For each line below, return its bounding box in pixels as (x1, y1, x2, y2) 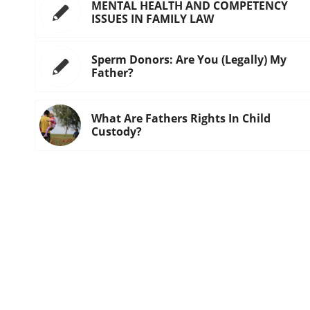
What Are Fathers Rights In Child (91, 111, 271, 127)
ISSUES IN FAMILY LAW (91, 11, 214, 27)
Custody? (91, 124, 142, 140)
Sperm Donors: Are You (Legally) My (91, 52, 286, 68)
